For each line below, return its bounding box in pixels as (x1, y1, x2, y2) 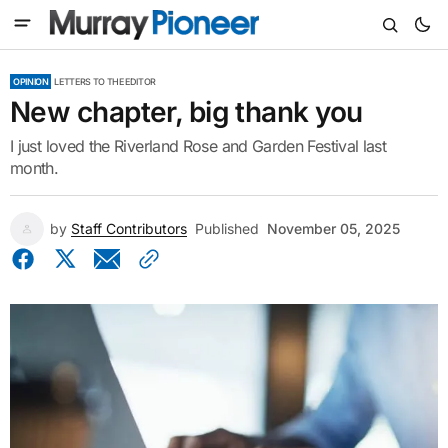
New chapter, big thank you (10, 95, 363, 129)
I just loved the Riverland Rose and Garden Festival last (10, 136, 387, 156)
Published (195, 220, 259, 237)
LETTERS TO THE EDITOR (54, 76, 156, 87)
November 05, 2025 (267, 220, 400, 237)
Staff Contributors (71, 220, 187, 237)
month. (10, 158, 59, 178)
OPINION (13, 76, 49, 87)
